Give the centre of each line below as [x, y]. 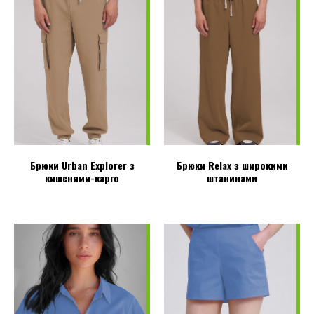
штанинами [232, 178]
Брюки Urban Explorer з [82, 165]
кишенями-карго [82, 178]
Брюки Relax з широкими [232, 165]
